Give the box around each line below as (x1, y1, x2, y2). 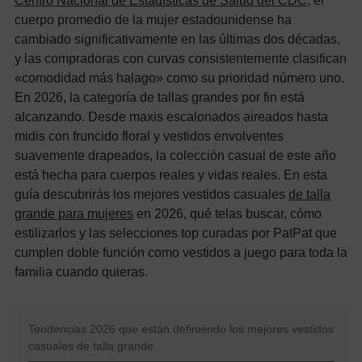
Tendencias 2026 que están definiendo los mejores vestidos (28, 322, 334, 335)
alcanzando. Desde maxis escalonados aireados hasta (15, 108, 328, 124)
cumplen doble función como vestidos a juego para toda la (15, 244, 347, 259)
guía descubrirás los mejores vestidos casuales (15, 186, 288, 201)
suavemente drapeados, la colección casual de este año (15, 147, 336, 162)
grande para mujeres (15, 205, 133, 221)
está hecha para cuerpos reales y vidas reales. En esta (15, 166, 327, 182)
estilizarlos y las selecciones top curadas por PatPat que (15, 225, 337, 240)
